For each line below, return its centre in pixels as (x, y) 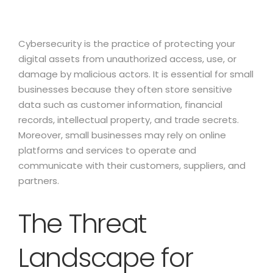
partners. (39, 181)
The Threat (83, 224)
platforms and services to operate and (107, 150)
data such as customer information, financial (120, 105)
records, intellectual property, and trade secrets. (129, 120)
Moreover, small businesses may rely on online (122, 135)
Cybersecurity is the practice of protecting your (127, 44)
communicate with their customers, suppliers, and (132, 165)
